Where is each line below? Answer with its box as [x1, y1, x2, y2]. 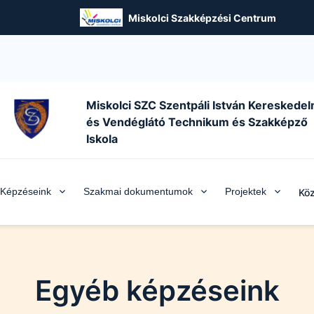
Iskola [86, 132, 118, 146]
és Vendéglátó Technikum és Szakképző [86, 115, 308, 129]
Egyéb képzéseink [34, 273, 280, 308]
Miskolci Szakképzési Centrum [128, 11, 276, 24]
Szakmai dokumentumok [83, 186, 193, 197]
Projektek [224, 186, 266, 197]
